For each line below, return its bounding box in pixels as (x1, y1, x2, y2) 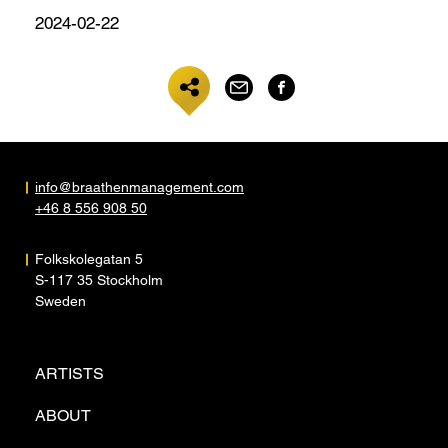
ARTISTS (35, 364, 104, 384)
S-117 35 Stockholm (35, 272, 163, 289)
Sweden (35, 293, 86, 310)
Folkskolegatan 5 (35, 251, 143, 268)
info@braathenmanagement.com (35, 179, 244, 196)
